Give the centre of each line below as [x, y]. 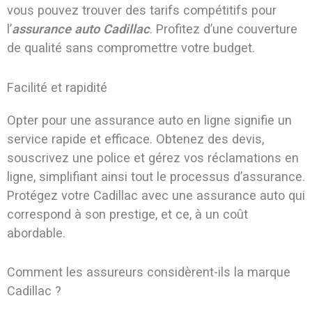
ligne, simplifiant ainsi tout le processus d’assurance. [156, 176]
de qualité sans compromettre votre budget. [131, 48]
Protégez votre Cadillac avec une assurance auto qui [156, 195]
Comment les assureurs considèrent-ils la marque [148, 272]
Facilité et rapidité [57, 87]
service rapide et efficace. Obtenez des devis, [135, 139]
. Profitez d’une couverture [223, 29]
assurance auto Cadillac [80, 29]
